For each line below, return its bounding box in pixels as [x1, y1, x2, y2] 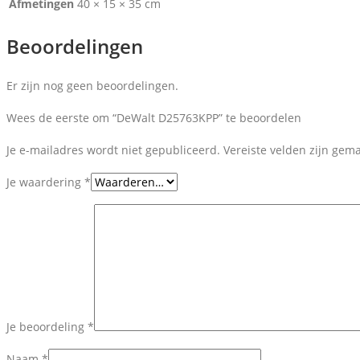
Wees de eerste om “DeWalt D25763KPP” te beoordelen [6, 109, 301, 125]
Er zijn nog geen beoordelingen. [6, 77, 178, 93]
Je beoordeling [6, 318, 88, 334]
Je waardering [6, 174, 84, 190]
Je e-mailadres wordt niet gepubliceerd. [6, 141, 220, 157]
